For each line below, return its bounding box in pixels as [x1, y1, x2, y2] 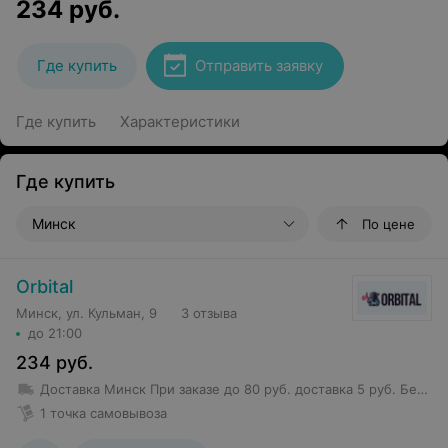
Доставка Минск [40, 381, 146, 397]
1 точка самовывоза [40, 405, 167, 421]
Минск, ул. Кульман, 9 [16, 305, 157, 321]
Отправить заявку [195, 56, 323, 75]
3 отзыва [181, 305, 237, 321]
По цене [362, 216, 415, 232]
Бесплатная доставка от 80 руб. [400, 381, 417, 397]
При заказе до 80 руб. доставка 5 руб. [150, 381, 396, 397]
